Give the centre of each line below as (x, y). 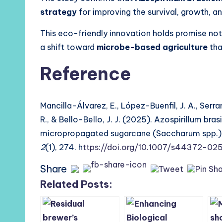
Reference (85, 74)
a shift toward (68, 47)
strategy (58, 12)
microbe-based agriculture (152, 47)
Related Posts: (76, 184)
